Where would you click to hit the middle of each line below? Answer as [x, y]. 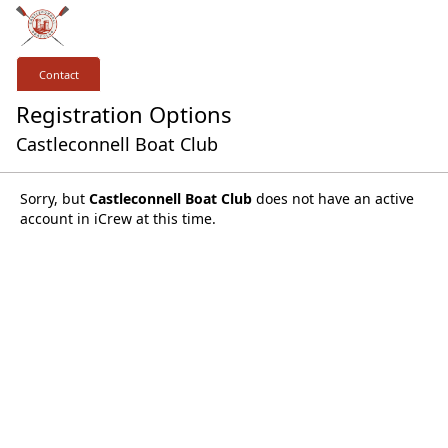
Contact [58, 74]
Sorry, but [54, 198]
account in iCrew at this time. [118, 218]
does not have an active [333, 198]
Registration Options [124, 114]
